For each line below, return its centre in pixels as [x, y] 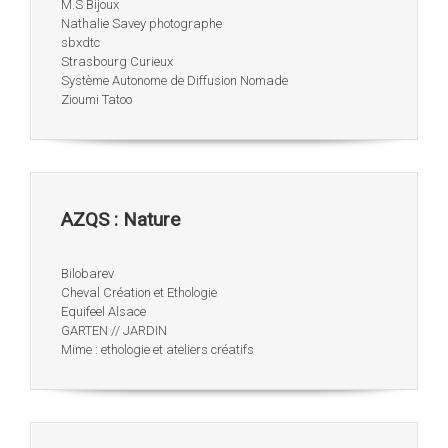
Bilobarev [87, 273]
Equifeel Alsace [103, 311]
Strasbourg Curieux [117, 62]
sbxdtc [80, 43]
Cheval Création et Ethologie [139, 292]
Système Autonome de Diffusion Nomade [174, 81]
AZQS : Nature [120, 219]
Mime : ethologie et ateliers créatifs [157, 349]
